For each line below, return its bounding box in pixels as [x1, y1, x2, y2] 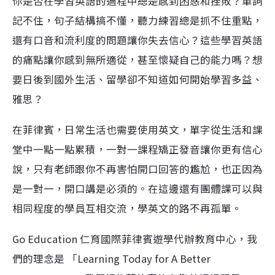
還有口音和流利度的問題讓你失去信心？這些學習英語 [12, 33, 263, 47]
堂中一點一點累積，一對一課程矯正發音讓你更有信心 [12, 142, 263, 157]
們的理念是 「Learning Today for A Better [12, 251, 211, 266]
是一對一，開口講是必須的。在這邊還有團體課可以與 [12, 181, 263, 196]
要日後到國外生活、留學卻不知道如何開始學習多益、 [12, 72, 263, 87]
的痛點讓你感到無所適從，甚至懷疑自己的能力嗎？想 [12, 52, 263, 67]
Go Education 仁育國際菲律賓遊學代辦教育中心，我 [12, 231, 257, 246]
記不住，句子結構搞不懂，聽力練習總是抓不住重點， [12, 13, 263, 28]
